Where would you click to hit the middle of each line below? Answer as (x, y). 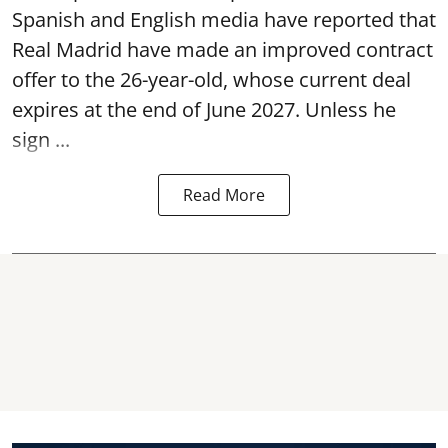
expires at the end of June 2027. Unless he (204, 109)
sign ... (41, 139)
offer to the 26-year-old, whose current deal (211, 79)
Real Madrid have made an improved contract (222, 49)
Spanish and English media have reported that (224, 19)
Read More (224, 195)
